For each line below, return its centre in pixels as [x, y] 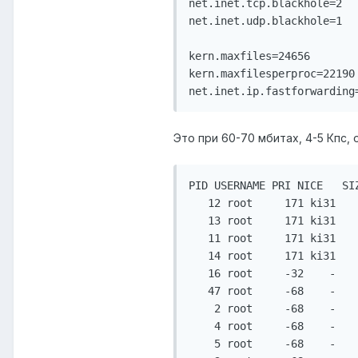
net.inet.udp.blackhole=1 [265, 21]
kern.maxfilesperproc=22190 [272, 74]
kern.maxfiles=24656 [249, 56]
